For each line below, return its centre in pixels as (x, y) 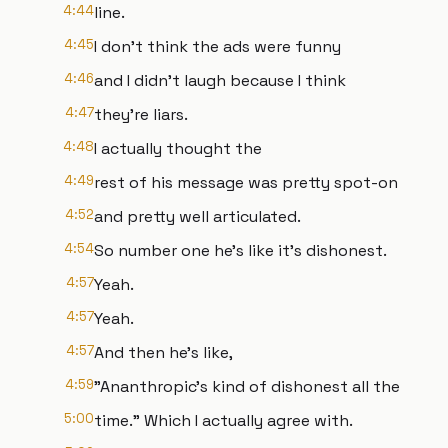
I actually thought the (178, 148)
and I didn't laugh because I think (220, 80)
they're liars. (141, 114)
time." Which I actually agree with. (223, 420)
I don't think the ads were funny (217, 46)
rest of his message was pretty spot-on (246, 182)
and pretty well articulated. (197, 216)
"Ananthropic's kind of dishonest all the (247, 386)
